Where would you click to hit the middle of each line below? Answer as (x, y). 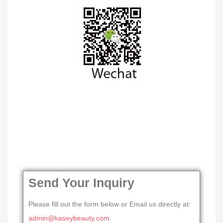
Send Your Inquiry (81, 182)
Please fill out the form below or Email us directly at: (110, 204)
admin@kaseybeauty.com (69, 218)
